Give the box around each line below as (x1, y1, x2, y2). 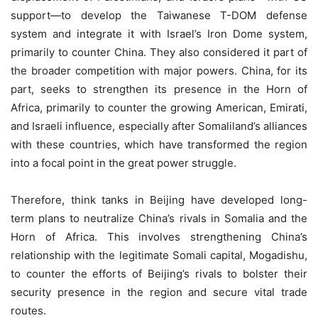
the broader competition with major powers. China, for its (11, 63, 307, 77)
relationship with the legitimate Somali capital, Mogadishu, (11, 248, 307, 262)
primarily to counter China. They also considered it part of (11, 45, 307, 59)
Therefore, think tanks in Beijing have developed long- (11, 192, 307, 207)
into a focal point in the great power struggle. (11, 155, 236, 170)
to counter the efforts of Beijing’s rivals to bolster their (11, 266, 307, 280)
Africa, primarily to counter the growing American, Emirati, (11, 100, 307, 114)
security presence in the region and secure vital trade (11, 285, 307, 299)
